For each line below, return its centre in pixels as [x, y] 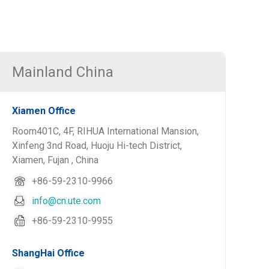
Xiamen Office [44, 111]
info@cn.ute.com [67, 201]
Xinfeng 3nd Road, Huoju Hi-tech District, [97, 146]
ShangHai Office [49, 253]
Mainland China [63, 72]
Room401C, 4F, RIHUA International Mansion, [106, 131]
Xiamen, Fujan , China [56, 160]
